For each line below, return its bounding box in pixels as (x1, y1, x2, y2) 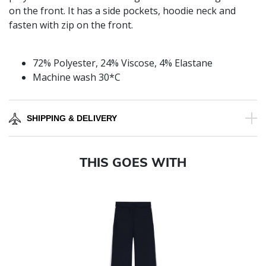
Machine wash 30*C (33, 71, 121, 84)
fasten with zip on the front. (9, 18, 133, 32)
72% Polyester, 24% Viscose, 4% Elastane (33, 56, 213, 70)
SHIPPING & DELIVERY (27, 113, 117, 123)
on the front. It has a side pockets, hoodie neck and (9, 4, 236, 18)
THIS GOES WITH (80, 154, 186, 170)
